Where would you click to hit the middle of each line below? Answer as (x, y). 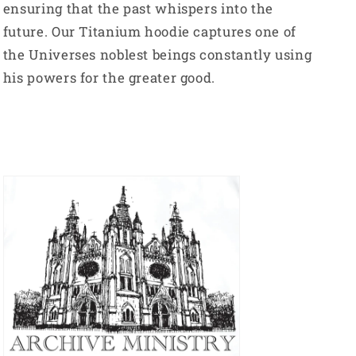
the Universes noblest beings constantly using (157, 55)
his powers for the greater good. (111, 78)
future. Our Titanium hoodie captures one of (149, 32)
